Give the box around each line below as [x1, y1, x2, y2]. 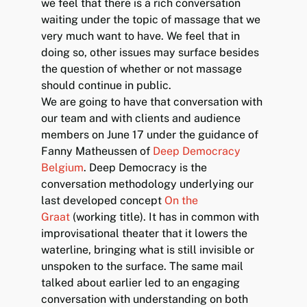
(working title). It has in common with [70, 210, 260, 223]
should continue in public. [41, 78, 172, 92]
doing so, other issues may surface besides [41, 45, 260, 59]
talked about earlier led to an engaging [41, 275, 241, 289]
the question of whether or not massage [41, 62, 243, 75]
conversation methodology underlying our [41, 177, 254, 191]
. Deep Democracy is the [84, 160, 208, 174]
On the [164, 193, 199, 207]
